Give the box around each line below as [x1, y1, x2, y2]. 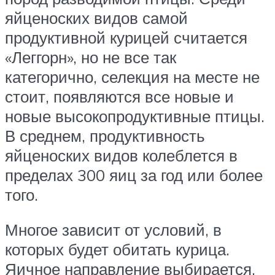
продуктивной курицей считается [5, 27, 247, 47]
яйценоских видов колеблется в [5, 145, 238, 165]
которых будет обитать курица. [5, 239, 230, 260]
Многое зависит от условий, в [5, 220, 222, 240]
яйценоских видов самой [5, 7, 188, 28]
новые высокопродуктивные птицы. [5, 106, 265, 126]
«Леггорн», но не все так [5, 47, 176, 67]
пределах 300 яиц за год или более [5, 165, 263, 185]
